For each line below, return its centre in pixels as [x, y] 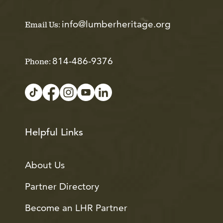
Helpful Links [54, 132]
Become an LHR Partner [76, 208]
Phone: [39, 62]
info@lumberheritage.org [116, 24]
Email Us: [43, 25]
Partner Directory [62, 186]
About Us [45, 165]
